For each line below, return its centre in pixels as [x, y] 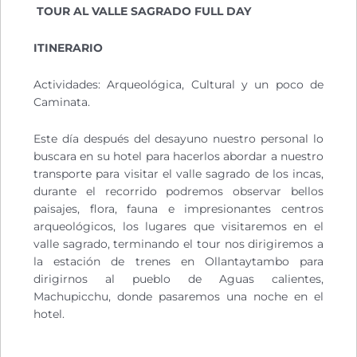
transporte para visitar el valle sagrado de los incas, [178, 174]
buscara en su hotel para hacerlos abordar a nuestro [178, 157]
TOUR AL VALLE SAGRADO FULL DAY [144, 12]
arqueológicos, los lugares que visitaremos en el [178, 227]
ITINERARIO [68, 48]
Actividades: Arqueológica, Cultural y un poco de [178, 85]
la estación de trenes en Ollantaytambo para [178, 262]
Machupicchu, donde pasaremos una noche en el [178, 297]
